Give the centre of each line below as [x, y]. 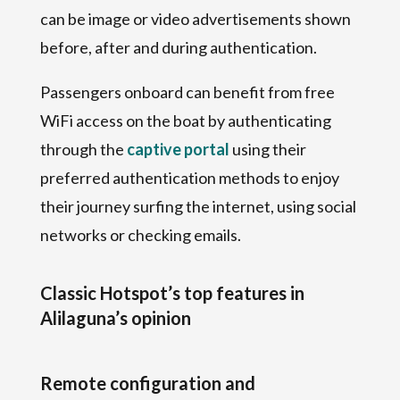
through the [83, 149]
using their [267, 149]
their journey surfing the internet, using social [198, 206]
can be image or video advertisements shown [195, 18]
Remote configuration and [147, 383]
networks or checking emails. [140, 234]
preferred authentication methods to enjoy [189, 177]
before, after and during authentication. [178, 47]
